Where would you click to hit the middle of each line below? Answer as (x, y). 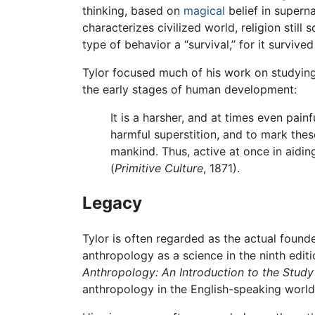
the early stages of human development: (189, 89)
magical (204, 10)
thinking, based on (133, 10)
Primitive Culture (159, 168)
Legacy (112, 202)
